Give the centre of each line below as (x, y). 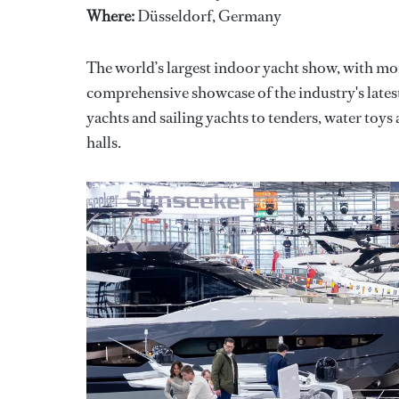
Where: (112, 16)
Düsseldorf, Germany (209, 16)
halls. (104, 142)
